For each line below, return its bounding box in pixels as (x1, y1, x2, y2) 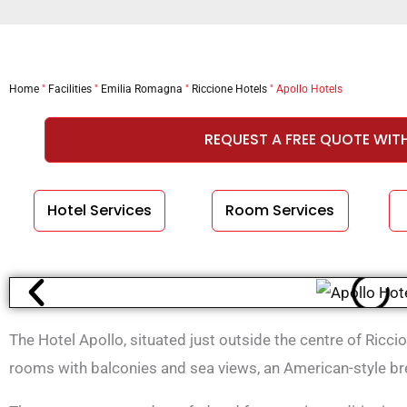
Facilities (48, 82, 92, 95)
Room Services (225, 199, 335, 221)
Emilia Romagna (101, 82, 183, 95)
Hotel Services (46, 199, 152, 221)
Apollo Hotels (276, 82, 342, 95)
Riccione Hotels (192, 82, 267, 95)
